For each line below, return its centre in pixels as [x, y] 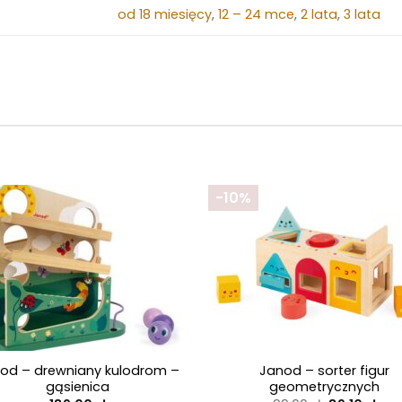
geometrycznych [324, 386]
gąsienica [78, 386]
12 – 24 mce [257, 15]
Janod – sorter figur [324, 370]
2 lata [319, 15]
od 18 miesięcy [165, 15]
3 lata [363, 15]
